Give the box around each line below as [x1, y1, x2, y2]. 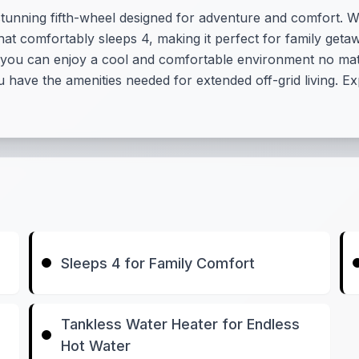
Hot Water [61, 337, 131, 354]
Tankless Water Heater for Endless [61, 316, 301, 333]
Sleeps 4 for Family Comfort [61, 254, 256, 272]
